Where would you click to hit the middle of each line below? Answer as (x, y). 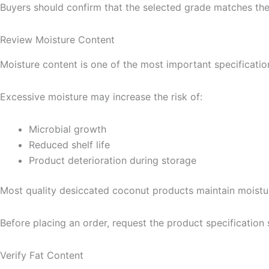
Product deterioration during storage (113, 160)
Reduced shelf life (69, 144)
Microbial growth (68, 129)
